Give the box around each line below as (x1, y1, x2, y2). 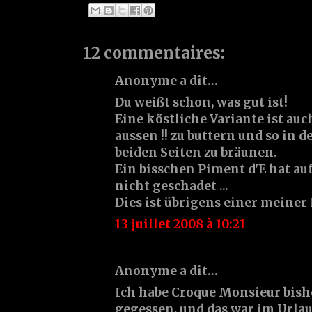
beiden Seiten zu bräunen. (115, 144, 277, 160)
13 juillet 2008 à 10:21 (115, 216, 246, 232)
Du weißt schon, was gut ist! (115, 94, 288, 110)
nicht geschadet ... (115, 178, 228, 194)
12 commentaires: (84, 42, 225, 63)
